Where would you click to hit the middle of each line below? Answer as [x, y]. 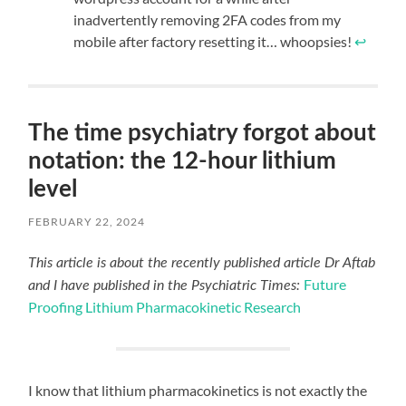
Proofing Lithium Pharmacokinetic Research [165, 307]
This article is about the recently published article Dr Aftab [202, 263]
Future [325, 285]
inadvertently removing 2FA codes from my [208, 20]
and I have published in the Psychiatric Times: [166, 286]
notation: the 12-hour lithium [183, 162]
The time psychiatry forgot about [203, 134]
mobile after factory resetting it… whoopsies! [214, 42]
